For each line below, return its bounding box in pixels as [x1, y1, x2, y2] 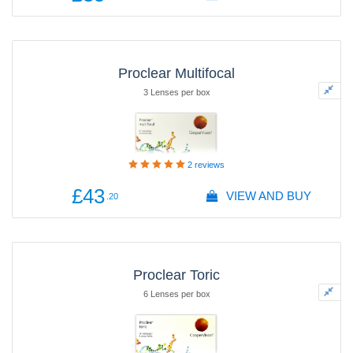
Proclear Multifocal [118, 65, 235, 81]
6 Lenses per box [143, 289, 210, 299]
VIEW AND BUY [222, 189, 311, 203]
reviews [192, 160, 225, 169]
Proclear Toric [133, 267, 220, 283]
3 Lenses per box [143, 87, 210, 97]
